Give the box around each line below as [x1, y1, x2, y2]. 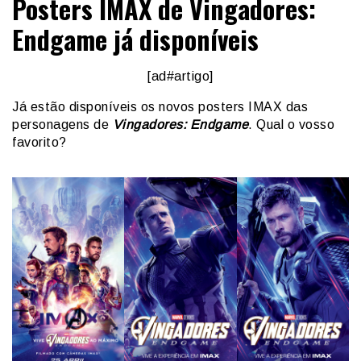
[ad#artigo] [147, 69, 214, 84]
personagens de [12, 118, 113, 132]
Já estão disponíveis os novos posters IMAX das [12, 100, 308, 114]
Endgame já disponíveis [12, 20, 259, 59]
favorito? [12, 135, 67, 150]
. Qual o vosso [248, 118, 334, 132]
